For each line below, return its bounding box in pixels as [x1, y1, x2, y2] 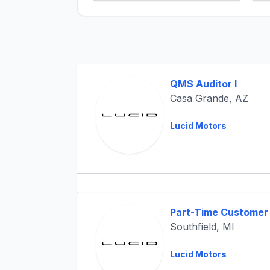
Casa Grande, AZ [169, 92, 248, 104]
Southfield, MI [169, 221, 234, 233]
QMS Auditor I [169, 78, 237, 90]
